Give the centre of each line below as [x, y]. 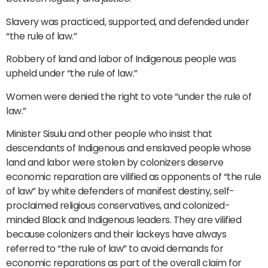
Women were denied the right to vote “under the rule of [129, 96]
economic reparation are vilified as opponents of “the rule [133, 176]
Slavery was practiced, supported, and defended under [127, 22]
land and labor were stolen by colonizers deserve [115, 162]
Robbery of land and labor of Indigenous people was [121, 59]
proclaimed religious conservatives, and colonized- [118, 205]
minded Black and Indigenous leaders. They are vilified [124, 220]
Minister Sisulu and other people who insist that [109, 133]
